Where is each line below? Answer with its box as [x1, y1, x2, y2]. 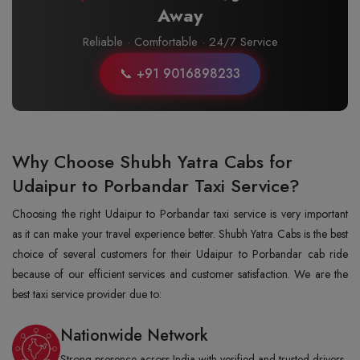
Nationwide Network [60, 324, 208, 347]
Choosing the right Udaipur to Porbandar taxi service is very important [12, 206, 348, 222]
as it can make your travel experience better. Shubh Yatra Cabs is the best [12, 226, 348, 242]
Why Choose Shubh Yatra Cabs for [12, 149, 292, 174]
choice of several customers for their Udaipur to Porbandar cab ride [12, 246, 348, 262]
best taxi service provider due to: [12, 286, 162, 302]
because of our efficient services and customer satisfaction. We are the [12, 266, 348, 282]
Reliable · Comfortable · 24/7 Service [82, 33, 278, 51]
